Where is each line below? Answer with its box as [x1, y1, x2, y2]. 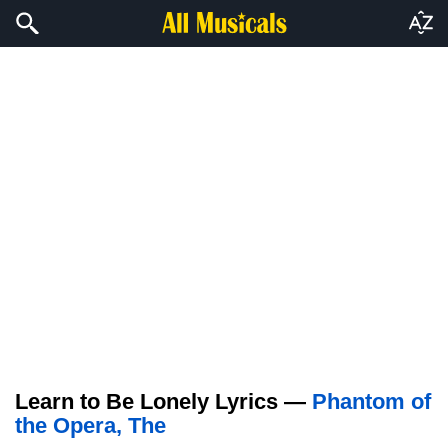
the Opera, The [15, 413, 166, 438]
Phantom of [312, 389, 431, 414]
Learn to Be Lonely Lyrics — [15, 389, 312, 414]
